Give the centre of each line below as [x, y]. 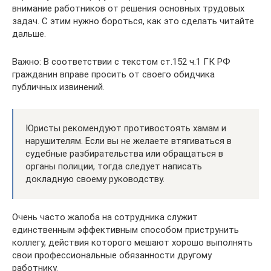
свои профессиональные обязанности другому [112, 255]
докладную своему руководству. [95, 179]
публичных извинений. [58, 87]
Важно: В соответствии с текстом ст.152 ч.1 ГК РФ [121, 61]
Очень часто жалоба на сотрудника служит [105, 217]
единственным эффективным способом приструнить [126, 230]
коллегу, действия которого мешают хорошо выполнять [132, 242]
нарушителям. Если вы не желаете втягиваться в [129, 141]
